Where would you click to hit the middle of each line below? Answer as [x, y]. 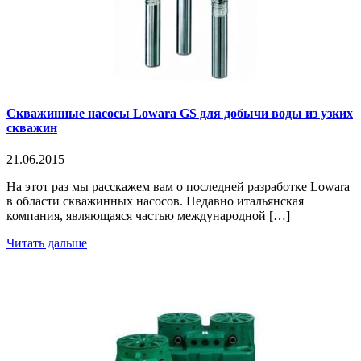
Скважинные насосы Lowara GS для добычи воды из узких [180, 113]
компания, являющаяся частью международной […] [148, 216]
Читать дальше [47, 243]
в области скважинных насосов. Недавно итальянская [155, 201]
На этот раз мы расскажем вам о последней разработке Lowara [178, 187]
